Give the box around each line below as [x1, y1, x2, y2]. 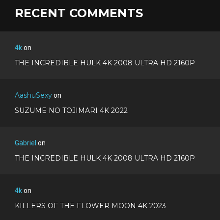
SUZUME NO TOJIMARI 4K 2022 [15, 106, 128, 115]
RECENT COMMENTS [15, 5, 143, 20]
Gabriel [15, 138, 36, 147]
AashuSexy [15, 90, 52, 100]
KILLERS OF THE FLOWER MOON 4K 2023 [15, 201, 166, 210]
